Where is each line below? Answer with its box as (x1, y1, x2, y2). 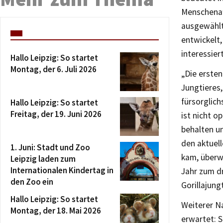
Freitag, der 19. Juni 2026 (10, 109, 102, 120)
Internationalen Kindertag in (10, 165, 113, 176)
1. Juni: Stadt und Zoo (10, 142, 90, 153)
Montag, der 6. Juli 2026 (10, 64, 97, 75)
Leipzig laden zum (10, 153, 76, 165)
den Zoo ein (10, 176, 53, 188)
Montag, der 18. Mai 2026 (10, 205, 101, 217)
